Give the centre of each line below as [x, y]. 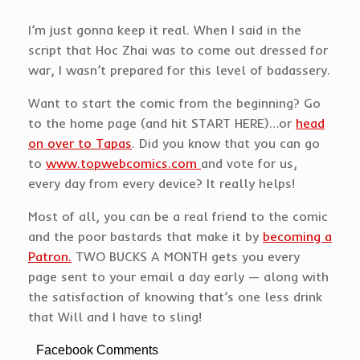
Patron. [50, 256]
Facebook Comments [97, 350]
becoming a [297, 236]
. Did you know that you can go [226, 143]
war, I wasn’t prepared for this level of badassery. [179, 70]
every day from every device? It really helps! [162, 183]
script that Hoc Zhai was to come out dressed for [178, 49]
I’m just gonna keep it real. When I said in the [165, 29]
